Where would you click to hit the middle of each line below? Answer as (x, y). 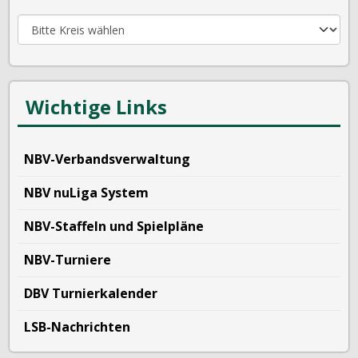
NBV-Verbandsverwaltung (107, 159)
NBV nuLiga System (86, 193)
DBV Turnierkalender (91, 293)
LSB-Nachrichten (77, 327)
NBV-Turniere (68, 260)
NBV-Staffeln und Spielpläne (114, 226)
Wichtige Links (96, 107)
